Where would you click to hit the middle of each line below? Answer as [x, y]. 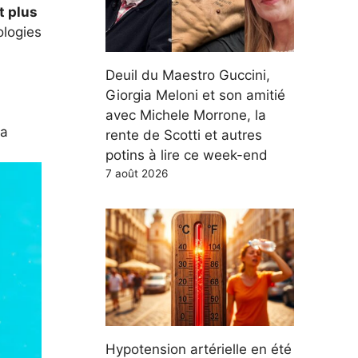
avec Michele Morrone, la [186, 115]
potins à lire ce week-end [187, 155]
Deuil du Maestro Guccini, [188, 75]
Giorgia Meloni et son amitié [195, 95]
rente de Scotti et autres [184, 135]
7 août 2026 [137, 173]
